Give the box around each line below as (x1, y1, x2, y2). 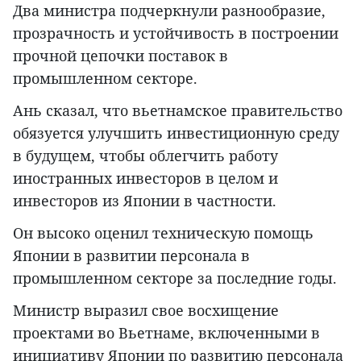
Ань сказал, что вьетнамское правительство (13, 101, 342, 121)
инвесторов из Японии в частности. (13, 191, 276, 211)
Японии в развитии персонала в (13, 246, 250, 266)
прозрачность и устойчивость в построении (13, 23, 338, 44)
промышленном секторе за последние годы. (13, 268, 337, 288)
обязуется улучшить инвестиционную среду (13, 123, 339, 143)
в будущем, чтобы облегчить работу (13, 146, 278, 166)
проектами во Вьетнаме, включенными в (13, 323, 320, 343)
